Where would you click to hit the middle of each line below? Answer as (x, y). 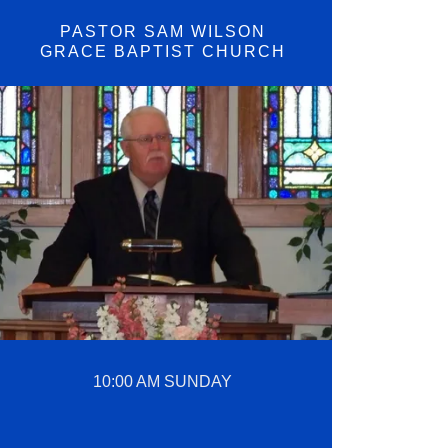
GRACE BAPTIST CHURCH (162, 52)
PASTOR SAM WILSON (162, 32)
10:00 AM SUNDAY (163, 382)
